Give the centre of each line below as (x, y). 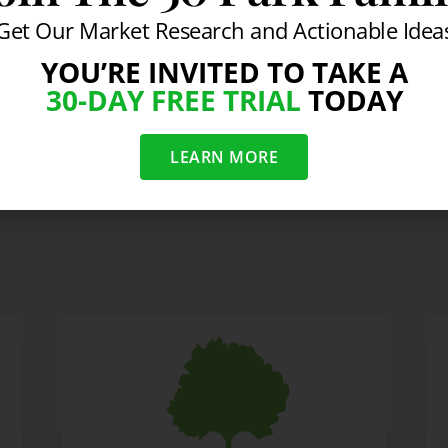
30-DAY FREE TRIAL (173, 100)
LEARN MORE (224, 157)
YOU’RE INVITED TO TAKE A (224, 72)
